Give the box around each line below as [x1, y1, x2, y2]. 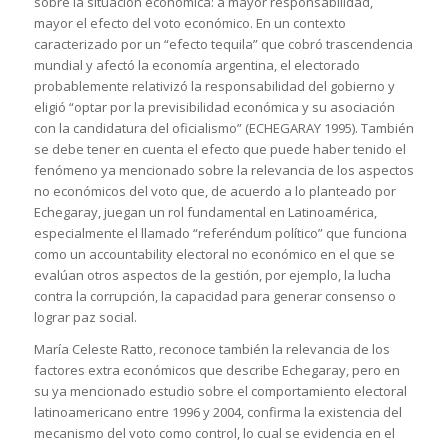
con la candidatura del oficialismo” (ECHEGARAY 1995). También [33, 118, 414, 137]
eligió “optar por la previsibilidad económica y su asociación [33, 97, 395, 116]
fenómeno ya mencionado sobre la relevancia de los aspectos [33, 160, 414, 179]
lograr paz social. [33, 307, 137, 326]
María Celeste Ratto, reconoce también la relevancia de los [33, 339, 390, 358]
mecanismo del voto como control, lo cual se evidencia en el [33, 423, 395, 442]
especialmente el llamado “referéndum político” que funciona [33, 223, 407, 242]
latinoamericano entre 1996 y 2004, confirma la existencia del [33, 402, 402, 421]
